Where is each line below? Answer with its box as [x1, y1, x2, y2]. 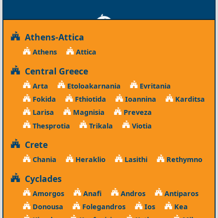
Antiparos [162, 188, 199, 198]
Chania [30, 154, 56, 164]
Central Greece [19, 65, 88, 77]
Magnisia [71, 107, 105, 117]
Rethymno [164, 154, 202, 164]
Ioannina [123, 94, 156, 104]
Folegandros [80, 201, 126, 211]
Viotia [129, 121, 152, 130]
